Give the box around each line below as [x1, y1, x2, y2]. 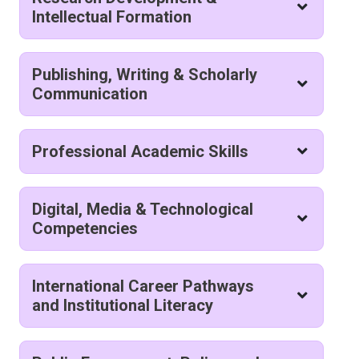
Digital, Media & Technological [32, 200, 253, 220]
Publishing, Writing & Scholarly [32, 65, 257, 85]
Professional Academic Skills [32, 142, 248, 162]
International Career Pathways [32, 276, 254, 296]
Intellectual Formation [32, 7, 192, 27]
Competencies [32, 219, 138, 239]
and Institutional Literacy [32, 296, 213, 316]
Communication [32, 84, 147, 104]
